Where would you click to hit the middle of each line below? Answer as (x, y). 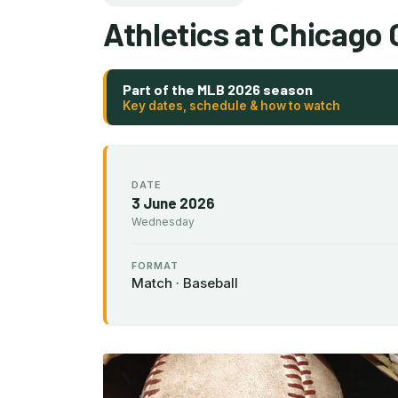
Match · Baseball (185, 283)
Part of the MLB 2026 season (218, 89)
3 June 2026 (173, 202)
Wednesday (163, 221)
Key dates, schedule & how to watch (231, 105)
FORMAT (155, 265)
